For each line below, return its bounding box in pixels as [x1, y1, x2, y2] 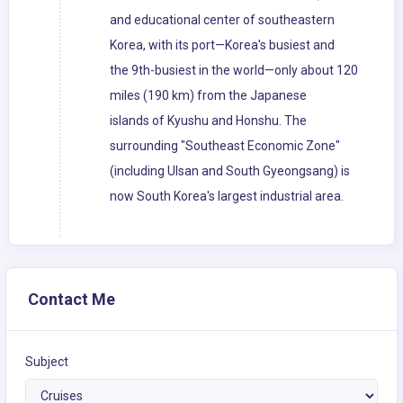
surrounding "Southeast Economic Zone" [110, 139, 340, 154]
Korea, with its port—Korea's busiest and [110, 38, 335, 53]
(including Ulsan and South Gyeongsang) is [110, 164, 350, 179]
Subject [25, 354, 68, 370]
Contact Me [28, 290, 115, 309]
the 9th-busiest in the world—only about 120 [110, 63, 358, 78]
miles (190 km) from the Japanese [110, 88, 307, 103]
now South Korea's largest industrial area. [110, 189, 344, 204]
